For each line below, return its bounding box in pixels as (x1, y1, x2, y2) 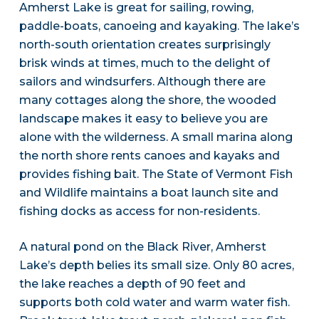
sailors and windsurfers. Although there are (19, 75, 266, 89)
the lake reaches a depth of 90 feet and (19, 277, 246, 291)
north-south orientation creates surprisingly (19, 38, 271, 52)
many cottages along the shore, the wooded (19, 93, 276, 108)
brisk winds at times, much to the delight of (19, 56, 270, 70)
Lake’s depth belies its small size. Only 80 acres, (19, 258, 294, 273)
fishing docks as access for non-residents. (19, 204, 260, 219)
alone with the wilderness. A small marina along (19, 130, 293, 145)
